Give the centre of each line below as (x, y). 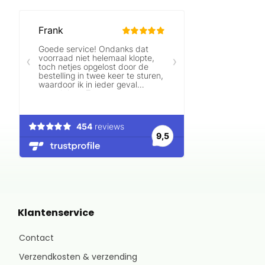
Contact (36, 238)
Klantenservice (56, 213)
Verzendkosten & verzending (78, 257)
